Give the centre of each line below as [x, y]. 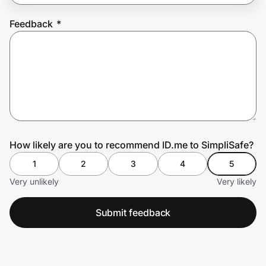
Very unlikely [34, 181]
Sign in [110, 81]
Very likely [237, 181]
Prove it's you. [54, 48]
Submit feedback [133, 212]
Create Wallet [45, 81]
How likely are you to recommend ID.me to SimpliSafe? [132, 145]
